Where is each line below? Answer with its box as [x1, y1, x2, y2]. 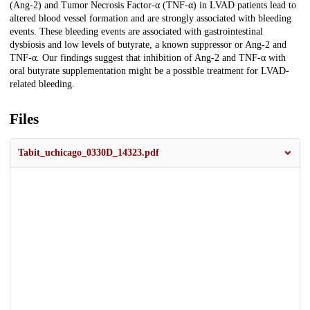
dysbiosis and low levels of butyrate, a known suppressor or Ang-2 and [10, 39, 286, 51]
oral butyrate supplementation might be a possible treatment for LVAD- [10, 66, 289, 77]
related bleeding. [10, 79, 75, 90]
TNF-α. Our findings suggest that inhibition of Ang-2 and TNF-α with [10, 53, 286, 64]
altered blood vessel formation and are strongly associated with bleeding [10, 13, 291, 24]
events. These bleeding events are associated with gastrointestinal [10, 26, 263, 37]
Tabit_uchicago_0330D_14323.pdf [18, 147, 159, 158]
